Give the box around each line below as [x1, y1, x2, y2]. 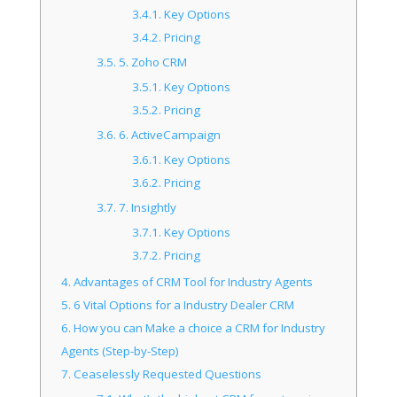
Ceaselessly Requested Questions [71, 365, 262, 382]
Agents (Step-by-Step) [61, 342, 180, 359]
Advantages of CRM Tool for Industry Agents [71, 273, 314, 290]
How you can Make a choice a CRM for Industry [71, 319, 326, 336]
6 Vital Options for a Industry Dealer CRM [71, 296, 295, 313]
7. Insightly [116, 198, 177, 215]
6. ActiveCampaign [116, 126, 222, 143]
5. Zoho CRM [116, 53, 188, 70]
